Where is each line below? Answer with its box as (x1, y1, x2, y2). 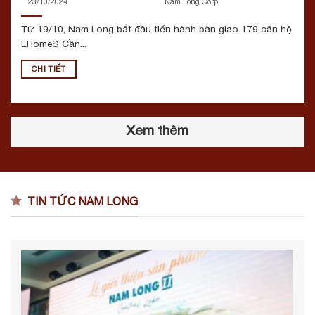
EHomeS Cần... (21, 37, 86, 49)
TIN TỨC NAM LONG (27, 195, 138, 208)
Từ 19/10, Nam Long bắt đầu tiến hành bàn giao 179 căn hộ (21, 22, 292, 34)
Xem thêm (127, 122, 188, 139)
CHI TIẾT (32, 64, 66, 73)
